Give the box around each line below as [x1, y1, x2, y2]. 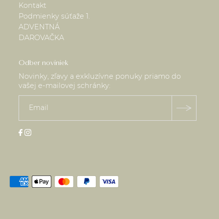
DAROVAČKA [19, 33, 65, 42]
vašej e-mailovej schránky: [19, 81, 111, 90]
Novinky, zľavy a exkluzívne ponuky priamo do [19, 71, 181, 81]
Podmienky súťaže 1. [19, 11, 90, 21]
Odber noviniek [19, 58, 69, 67]
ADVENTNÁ [19, 22, 60, 31]
